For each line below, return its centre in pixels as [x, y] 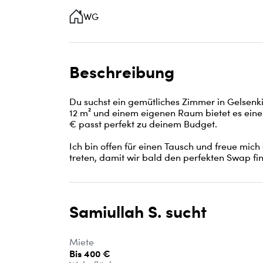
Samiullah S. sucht [138, 212]
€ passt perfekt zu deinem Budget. [143, 124]
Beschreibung [122, 72]
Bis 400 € [90, 253]
